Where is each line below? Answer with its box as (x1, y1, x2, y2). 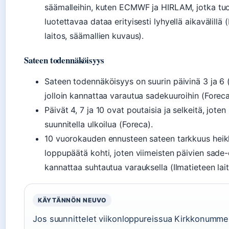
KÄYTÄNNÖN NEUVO (38, 196, 106, 204)
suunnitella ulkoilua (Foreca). (44, 119, 153, 130)
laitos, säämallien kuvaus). (44, 31, 144, 41)
